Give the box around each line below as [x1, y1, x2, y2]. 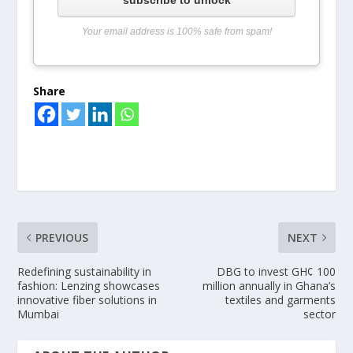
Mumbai [17, 306, 60, 321]
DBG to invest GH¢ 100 [216, 263, 336, 279]
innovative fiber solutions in [17, 292, 158, 307]
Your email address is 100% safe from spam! [81, 25, 272, 37]
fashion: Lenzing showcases [17, 277, 161, 293]
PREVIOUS [35, 229, 89, 245]
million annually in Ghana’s [202, 277, 336, 293]
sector [303, 306, 336, 321]
